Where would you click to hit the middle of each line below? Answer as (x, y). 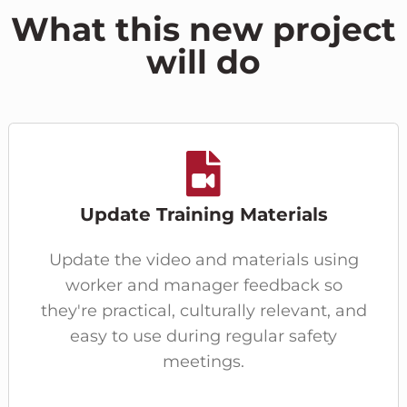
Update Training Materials (203, 214)
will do (203, 61)
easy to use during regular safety (203, 336)
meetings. (203, 361)
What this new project (203, 29)
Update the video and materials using (203, 259)
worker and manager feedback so (203, 285)
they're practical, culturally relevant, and (203, 310)
